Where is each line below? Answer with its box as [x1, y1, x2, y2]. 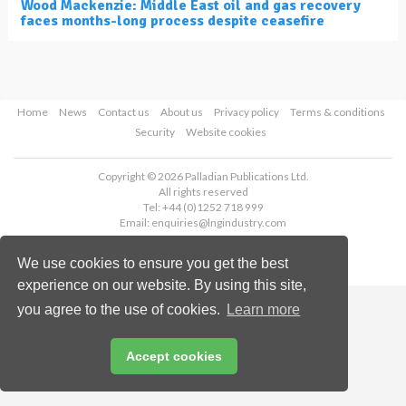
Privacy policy [213, 105, 279, 120]
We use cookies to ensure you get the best [17, 255, 289, 271]
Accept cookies [126, 349, 222, 364]
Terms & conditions [289, 105, 385, 120]
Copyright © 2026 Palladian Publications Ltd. [97, 169, 309, 184]
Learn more [227, 302, 301, 318]
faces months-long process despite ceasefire [21, 12, 324, 31]
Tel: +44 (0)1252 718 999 [142, 200, 264, 215]
